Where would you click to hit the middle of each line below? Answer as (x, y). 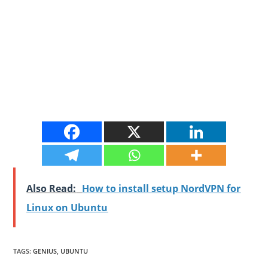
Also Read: (51, 188)
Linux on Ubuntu (67, 207)
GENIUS (45, 251)
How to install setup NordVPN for (162, 188)
